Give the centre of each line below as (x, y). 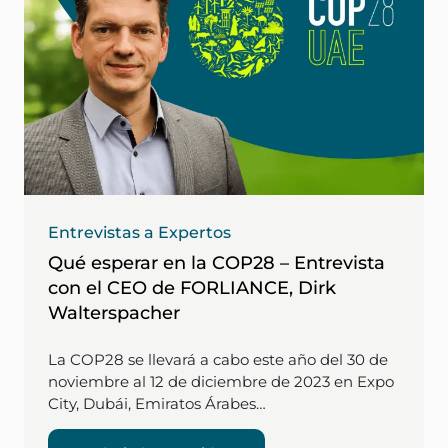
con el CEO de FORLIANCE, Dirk (192, 287)
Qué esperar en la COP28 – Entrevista (216, 262)
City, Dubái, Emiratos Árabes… (157, 403)
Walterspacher (114, 312)
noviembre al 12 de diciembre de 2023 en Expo (221, 381)
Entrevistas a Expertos (139, 232)
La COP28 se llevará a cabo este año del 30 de (218, 359)
